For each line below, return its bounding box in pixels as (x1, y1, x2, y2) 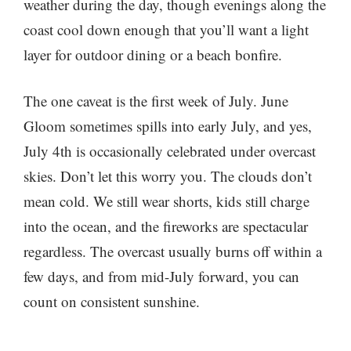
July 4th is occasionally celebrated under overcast (24, 140, 316, 161)
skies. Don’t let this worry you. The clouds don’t (24, 165, 312, 186)
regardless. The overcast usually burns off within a (24, 241, 322, 261)
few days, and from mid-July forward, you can (24, 266, 299, 286)
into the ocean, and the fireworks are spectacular (24, 215, 308, 236)
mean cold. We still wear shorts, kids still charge (24, 190, 309, 211)
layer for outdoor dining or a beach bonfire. (24, 45, 282, 65)
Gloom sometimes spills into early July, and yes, (24, 115, 312, 136)
